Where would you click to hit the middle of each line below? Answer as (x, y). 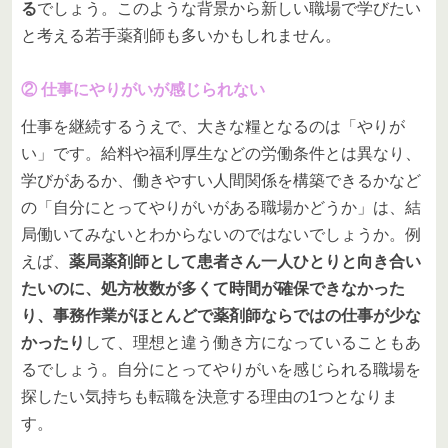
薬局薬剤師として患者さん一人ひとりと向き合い (245, 261)
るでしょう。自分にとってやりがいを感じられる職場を (221, 369)
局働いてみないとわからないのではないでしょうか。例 (221, 234)
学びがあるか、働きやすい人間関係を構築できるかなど (221, 180)
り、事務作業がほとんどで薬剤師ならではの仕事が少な (221, 315)
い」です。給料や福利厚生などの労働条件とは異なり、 (221, 153)
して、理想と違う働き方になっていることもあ (253, 342)
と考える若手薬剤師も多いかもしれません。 (181, 35)
